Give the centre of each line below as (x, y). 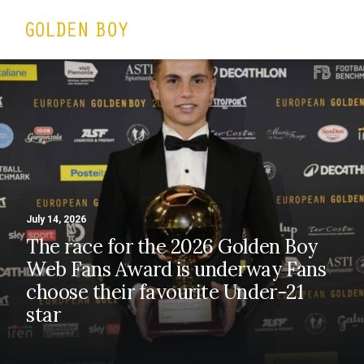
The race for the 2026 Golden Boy (172, 247)
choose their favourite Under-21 (165, 292)
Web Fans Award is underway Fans (176, 269)
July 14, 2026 (56, 219)
